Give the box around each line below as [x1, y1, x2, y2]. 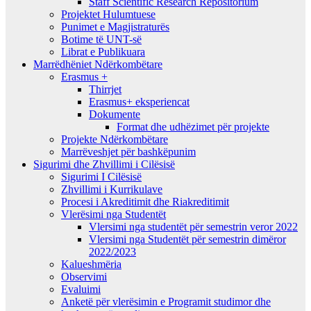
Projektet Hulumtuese [61, 8, 155, 20]
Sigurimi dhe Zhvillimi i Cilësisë [33, 158, 175, 170]
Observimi [61, 270, 107, 283]
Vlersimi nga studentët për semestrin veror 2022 [89, 220, 298, 233]
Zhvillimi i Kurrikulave [61, 183, 162, 195]
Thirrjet [89, 83, 121, 95]
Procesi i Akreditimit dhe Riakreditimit [61, 195, 229, 208]
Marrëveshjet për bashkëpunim [61, 145, 196, 158]
